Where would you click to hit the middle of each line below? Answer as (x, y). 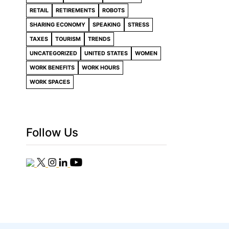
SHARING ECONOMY (58, 25)
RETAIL (39, 10)
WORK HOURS (101, 67)
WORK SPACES (50, 82)
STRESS (139, 25)
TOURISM (68, 39)
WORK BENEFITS (52, 67)
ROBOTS (113, 10)
